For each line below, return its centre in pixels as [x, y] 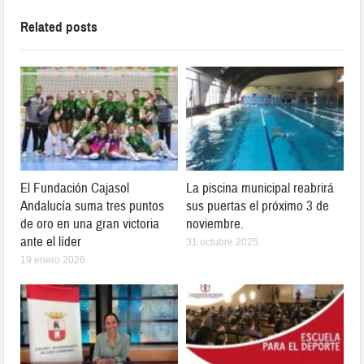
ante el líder [51, 242]
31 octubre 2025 [222, 243]
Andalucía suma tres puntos [93, 206]
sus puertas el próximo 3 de [258, 206]
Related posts [59, 28]
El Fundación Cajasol [75, 188]
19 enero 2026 [53, 260]
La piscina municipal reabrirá [260, 188]
